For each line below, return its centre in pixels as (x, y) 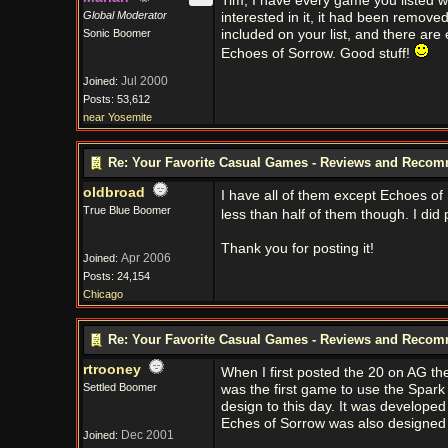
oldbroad (113, 192)
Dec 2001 (147, 435)
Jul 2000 (144, 81)
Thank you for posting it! (297, 248)
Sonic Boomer (116, 33)
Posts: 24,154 (116, 276)
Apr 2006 (145, 258)
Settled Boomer (119, 387)
